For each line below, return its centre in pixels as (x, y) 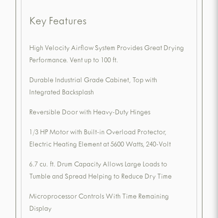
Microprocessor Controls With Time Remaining (99, 198)
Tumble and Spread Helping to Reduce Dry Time (100, 178)
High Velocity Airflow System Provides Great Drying (107, 49)
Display (40, 210)
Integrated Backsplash (62, 93)
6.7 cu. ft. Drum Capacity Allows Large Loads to (98, 165)
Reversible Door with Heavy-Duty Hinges (90, 113)
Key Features (58, 22)
